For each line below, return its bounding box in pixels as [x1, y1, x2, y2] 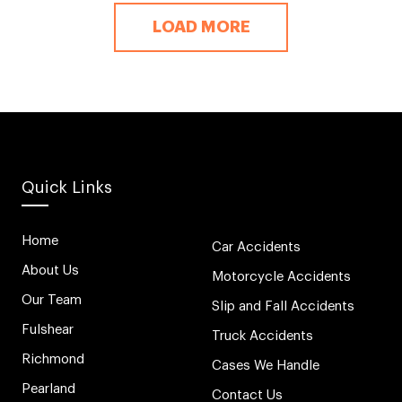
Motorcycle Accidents [212, 270, 352, 284]
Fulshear [22, 322, 74, 336]
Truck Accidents [212, 329, 314, 344]
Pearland [22, 381, 76, 396]
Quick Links [22, 179, 113, 196]
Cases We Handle [212, 359, 320, 373]
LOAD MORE [152, 19, 250, 36]
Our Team [22, 293, 83, 307]
